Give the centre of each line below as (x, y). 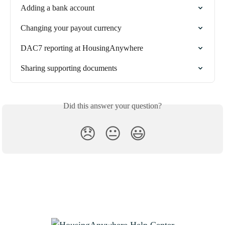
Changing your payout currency (71, 28)
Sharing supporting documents (69, 68)
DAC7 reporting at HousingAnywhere (82, 48)
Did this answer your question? (113, 105)
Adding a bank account (58, 8)
